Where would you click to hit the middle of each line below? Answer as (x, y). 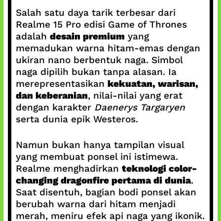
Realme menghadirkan (69, 168)
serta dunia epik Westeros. (77, 119)
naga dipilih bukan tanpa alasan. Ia (96, 72)
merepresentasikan (61, 83)
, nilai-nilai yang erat (135, 95)
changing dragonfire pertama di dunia (103, 180)
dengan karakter (55, 107)
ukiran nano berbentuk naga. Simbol (99, 60)
